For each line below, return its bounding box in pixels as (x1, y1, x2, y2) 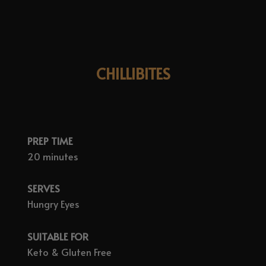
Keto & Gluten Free (27, 245, 112, 259)
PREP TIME (27, 134, 73, 148)
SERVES (27, 182, 60, 196)
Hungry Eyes (27, 197, 80, 211)
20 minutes (27, 149, 78, 163)
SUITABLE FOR (27, 230, 88, 244)
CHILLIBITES (96, 62, 170, 84)
